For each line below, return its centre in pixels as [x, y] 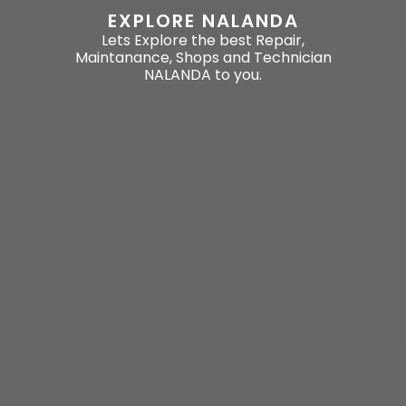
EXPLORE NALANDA [203, 20]
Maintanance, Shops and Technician [203, 57]
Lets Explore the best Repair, [203, 40]
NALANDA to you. [203, 74]
